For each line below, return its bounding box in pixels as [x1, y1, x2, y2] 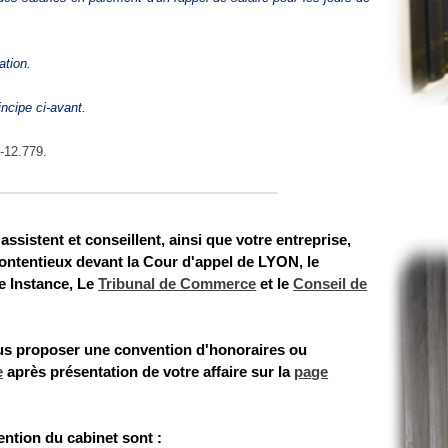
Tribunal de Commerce [98, 276, 257, 292]
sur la [247, 364, 295, 380]
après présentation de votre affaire [3, 364, 248, 380]
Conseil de [293, 276, 368, 292]
